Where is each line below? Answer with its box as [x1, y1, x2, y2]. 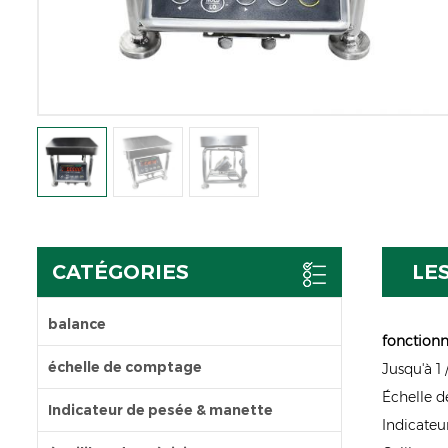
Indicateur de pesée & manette [48, 400, 273, 419]
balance [48, 314, 106, 333]
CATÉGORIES [52, 259, 189, 284]
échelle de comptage [48, 357, 202, 376]
